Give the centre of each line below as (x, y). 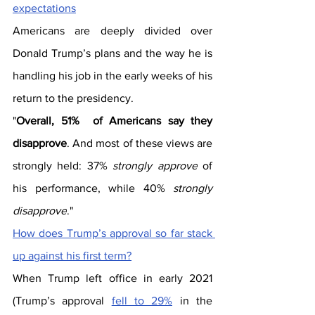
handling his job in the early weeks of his (112, 76)
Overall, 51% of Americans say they (114, 121)
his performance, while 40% (89, 188)
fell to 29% (142, 301)
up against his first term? (72, 256)
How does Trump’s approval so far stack (112, 233)
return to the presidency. (73, 98)
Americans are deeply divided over (112, 31)
